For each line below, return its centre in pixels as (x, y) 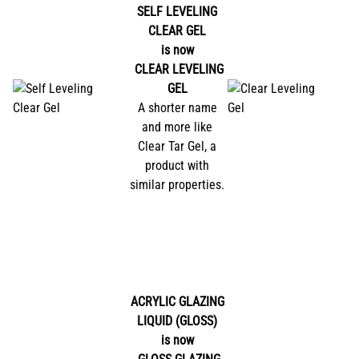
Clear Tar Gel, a (177, 146)
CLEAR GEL (177, 30)
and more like (177, 127)
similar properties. (177, 184)
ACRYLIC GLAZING (177, 301)
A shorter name (177, 107)
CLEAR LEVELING (179, 69)
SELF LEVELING (177, 11)
